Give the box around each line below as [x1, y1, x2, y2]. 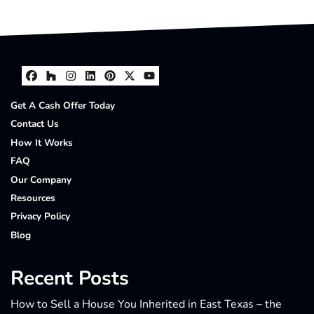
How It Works [11, 135, 73, 149]
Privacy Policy [11, 210, 70, 224]
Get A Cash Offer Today [11, 99, 115, 113]
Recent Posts [11, 265, 129, 292]
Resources [11, 191, 55, 205]
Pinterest [109, 76, 189, 103]
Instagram [69, 76, 158, 103]
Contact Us [11, 117, 59, 131]
